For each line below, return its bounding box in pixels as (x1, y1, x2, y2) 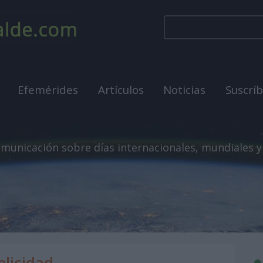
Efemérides (18, 82, 79, 97)
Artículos (97, 82, 144, 97)
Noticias (163, 82, 206, 97)
